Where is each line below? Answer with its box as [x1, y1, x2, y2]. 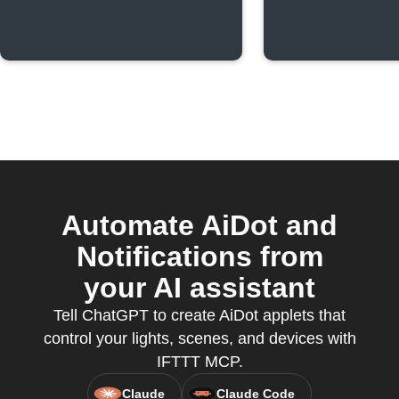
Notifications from [76, 240, 323, 273]
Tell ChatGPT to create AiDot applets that [53, 306, 346, 324]
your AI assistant [84, 272, 315, 304]
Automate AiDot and [61, 209, 338, 241]
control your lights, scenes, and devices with [43, 330, 356, 347]
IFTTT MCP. [156, 353, 243, 370]
